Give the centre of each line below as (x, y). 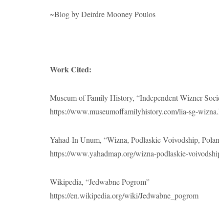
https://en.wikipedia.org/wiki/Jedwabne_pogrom (124, 195)
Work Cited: (71, 69)
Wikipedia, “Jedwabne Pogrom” (100, 181)
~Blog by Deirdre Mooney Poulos (103, 14)
